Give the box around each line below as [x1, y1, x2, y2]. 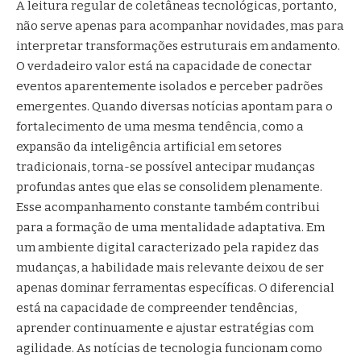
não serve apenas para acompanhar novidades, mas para [16, 18, 344, 33]
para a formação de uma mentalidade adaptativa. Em [16, 219, 325, 234]
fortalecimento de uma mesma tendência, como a [16, 118, 304, 134]
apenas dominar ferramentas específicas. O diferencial [16, 280, 334, 295]
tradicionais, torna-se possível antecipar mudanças [16, 159, 315, 174]
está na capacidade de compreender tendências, [16, 300, 297, 315]
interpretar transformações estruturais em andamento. [16, 38, 340, 53]
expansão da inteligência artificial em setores [16, 139, 282, 154]
